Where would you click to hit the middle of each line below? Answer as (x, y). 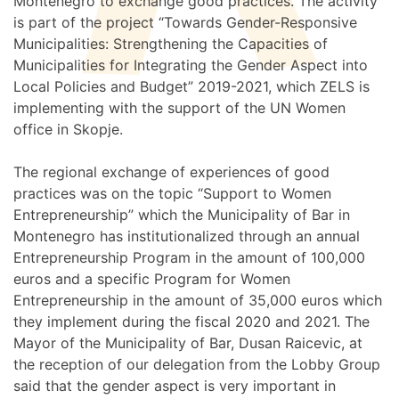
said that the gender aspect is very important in (175, 386)
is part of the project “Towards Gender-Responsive (185, 23)
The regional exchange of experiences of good (171, 172)
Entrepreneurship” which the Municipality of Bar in (182, 215)
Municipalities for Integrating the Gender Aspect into (191, 65)
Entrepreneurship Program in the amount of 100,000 (189, 258)
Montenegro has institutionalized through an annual (187, 236)
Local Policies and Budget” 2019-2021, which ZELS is (191, 87)
